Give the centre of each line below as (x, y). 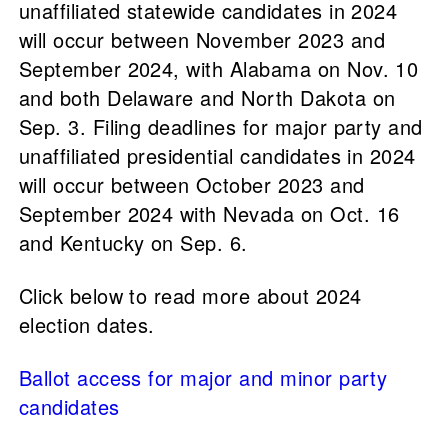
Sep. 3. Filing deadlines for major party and (220, 127)
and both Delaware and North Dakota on (207, 98)
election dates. (86, 325)
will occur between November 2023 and (201, 40)
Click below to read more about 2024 (190, 296)
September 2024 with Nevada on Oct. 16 (209, 214)
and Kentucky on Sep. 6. (136, 243)
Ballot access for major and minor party (203, 378)
